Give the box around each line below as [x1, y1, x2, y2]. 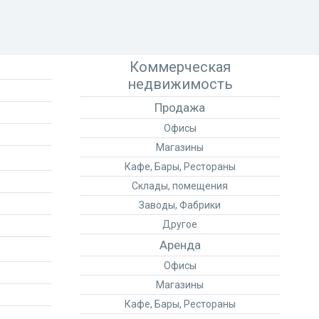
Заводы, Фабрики [139, 199, 221, 211]
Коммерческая [129, 58, 231, 75]
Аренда [159, 238, 201, 252]
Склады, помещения [132, 180, 229, 192]
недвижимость [127, 75, 233, 93]
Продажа [155, 100, 206, 115]
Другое [162, 219, 198, 230]
